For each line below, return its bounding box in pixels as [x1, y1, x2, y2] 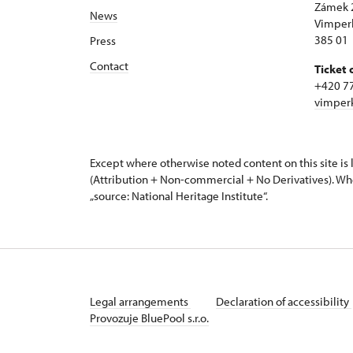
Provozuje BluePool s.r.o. [90, 310, 209, 325]
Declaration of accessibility [216, 294, 351, 309]
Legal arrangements [90, 294, 191, 309]
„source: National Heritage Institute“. [90, 188, 268, 203]
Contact [90, 58, 128, 73]
